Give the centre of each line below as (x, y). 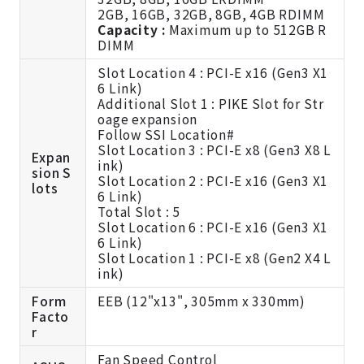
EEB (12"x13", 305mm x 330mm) (201, 300)
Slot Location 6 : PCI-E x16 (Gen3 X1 (213, 226)
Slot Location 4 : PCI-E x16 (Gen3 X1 (213, 72)
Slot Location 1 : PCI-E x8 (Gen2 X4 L (214, 257)
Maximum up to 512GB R (246, 29)
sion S (51, 172)
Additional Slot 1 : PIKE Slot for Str (211, 103)
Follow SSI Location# (166, 134)
